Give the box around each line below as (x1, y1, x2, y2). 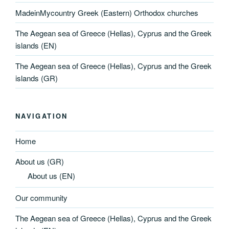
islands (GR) (15, 72, 58, 83)
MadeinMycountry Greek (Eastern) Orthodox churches (15, 7, 198, 18)
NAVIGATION (15, 111, 68, 121)
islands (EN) (15, 39, 57, 51)
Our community (15, 192, 67, 203)
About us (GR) (15, 156, 64, 167)
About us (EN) (28, 170, 75, 181)
